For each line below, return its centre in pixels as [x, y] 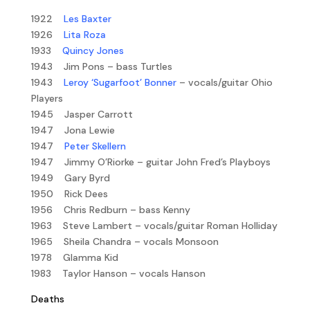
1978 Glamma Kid [74, 257]
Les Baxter [87, 18]
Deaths [47, 299]
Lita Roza [83, 34]
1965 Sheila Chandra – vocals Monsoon [125, 241]
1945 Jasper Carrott [82, 114]
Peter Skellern [95, 146]
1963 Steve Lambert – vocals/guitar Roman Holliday [154, 225]
